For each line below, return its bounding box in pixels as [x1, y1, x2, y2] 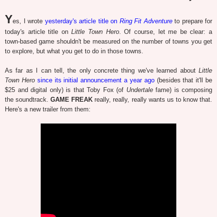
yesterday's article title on [45, 17, 120, 25]
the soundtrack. [5, 95, 51, 103]
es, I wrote [13, 17, 45, 25]
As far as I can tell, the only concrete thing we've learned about [5, 66, 199, 74]
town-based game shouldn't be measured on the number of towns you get [5, 37, 212, 45]
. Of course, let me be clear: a [119, 28, 213, 35]
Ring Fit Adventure [119, 17, 172, 25]
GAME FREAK [50, 95, 93, 103]
